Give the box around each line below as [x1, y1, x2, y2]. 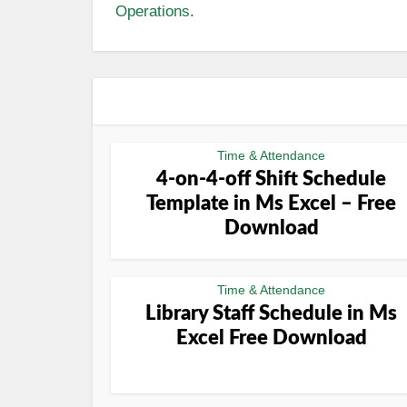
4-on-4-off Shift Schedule [156, 169, 386, 189]
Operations [115, 3, 190, 20]
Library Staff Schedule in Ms [145, 303, 397, 323]
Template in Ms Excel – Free [146, 194, 396, 213]
